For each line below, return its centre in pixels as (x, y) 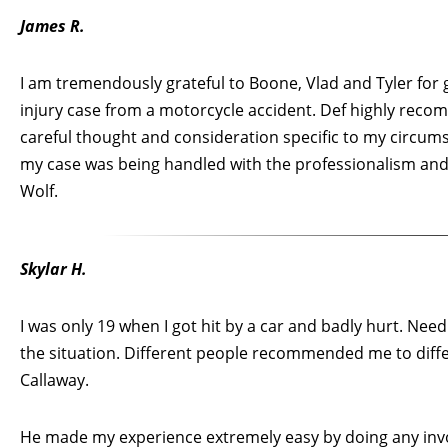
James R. (52, 25)
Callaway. (54, 379)
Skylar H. (53, 268)
